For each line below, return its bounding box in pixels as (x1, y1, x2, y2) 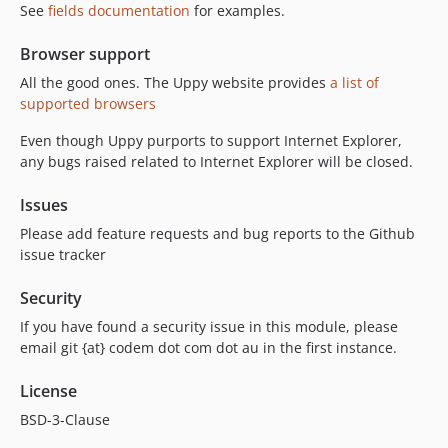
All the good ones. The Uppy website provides (20, 72, 330, 92)
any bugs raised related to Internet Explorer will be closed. (20, 151, 413, 171)
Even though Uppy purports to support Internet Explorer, (20, 130, 402, 150)
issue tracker (20, 244, 106, 264)
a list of (330, 72, 379, 92)
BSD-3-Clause (20, 409, 110, 429)
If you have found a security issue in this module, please (20, 316, 398, 336)
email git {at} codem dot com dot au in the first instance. (20, 337, 397, 357)
